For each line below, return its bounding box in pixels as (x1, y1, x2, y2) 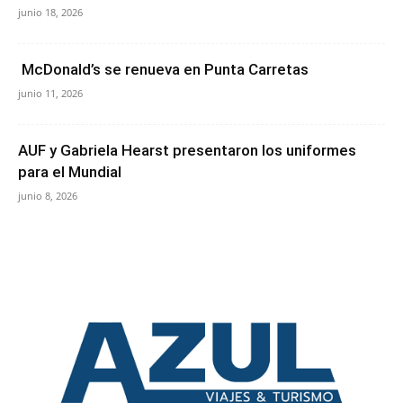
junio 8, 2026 (18, 189, 77, 203)
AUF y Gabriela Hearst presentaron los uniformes (18, 141, 356, 160)
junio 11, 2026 (18, 86, 83, 101)
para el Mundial (18, 163, 125, 182)
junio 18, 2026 (18, 5, 83, 20)
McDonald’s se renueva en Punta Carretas (18, 60, 309, 79)
